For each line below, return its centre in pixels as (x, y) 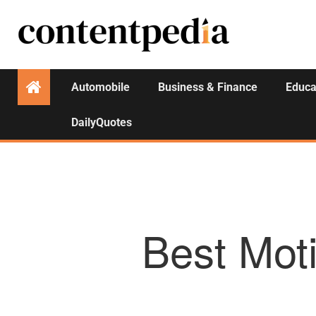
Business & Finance (208, 87)
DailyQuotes (102, 122)
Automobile (101, 87)
